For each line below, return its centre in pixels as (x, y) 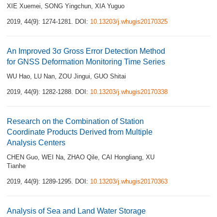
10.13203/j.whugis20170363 (129, 181)
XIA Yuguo (110, 6)
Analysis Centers (36, 143)
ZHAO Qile (83, 157)
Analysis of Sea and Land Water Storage (76, 211)
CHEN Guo (22, 157)
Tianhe (16, 166)
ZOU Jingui (74, 76)
